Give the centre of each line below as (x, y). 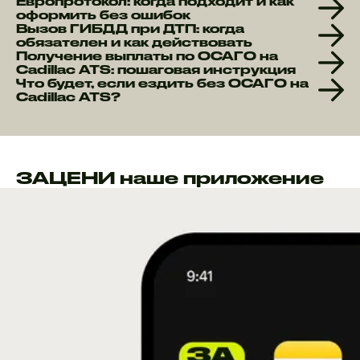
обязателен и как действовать (134, 42)
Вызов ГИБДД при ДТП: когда (130, 28)
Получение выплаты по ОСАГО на (147, 55)
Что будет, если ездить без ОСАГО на (162, 83)
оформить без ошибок (103, 14)
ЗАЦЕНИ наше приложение (170, 177)
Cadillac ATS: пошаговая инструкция (156, 69)
